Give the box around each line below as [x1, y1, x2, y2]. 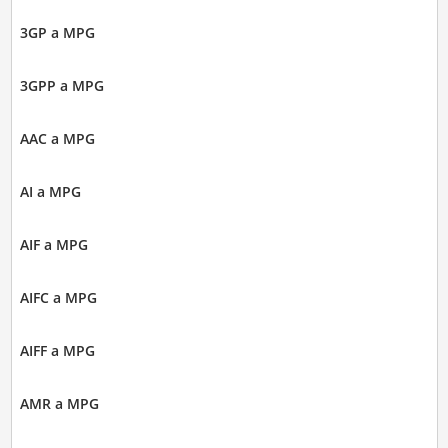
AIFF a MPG [19, 341, 95, 361]
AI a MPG [19, 182, 81, 202]
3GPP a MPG [19, 76, 104, 96]
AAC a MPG [19, 129, 95, 149]
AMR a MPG [19, 394, 99, 414]
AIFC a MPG [19, 288, 97, 308]
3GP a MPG [19, 23, 95, 43]
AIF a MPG [19, 235, 88, 255]
